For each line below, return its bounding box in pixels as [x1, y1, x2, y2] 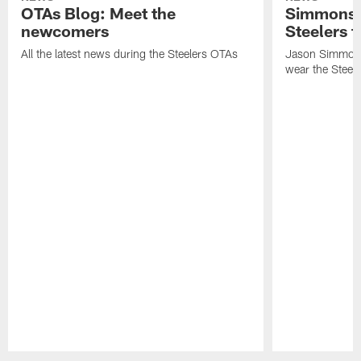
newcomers [21, 20, 110, 40]
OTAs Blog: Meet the [21, 2, 176, 23]
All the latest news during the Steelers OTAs [21, 46, 239, 60]
